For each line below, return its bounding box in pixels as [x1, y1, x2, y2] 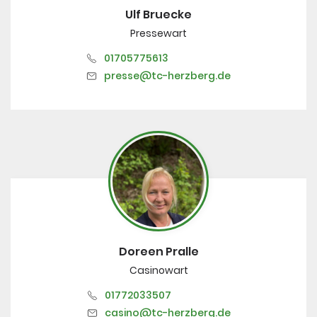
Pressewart [130, 25, 187, 40]
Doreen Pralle [118, 243, 199, 260]
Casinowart [129, 263, 188, 277]
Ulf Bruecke [125, 6, 192, 23]
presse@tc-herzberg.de [104, 68, 231, 83]
